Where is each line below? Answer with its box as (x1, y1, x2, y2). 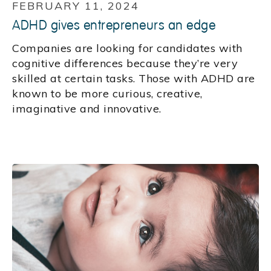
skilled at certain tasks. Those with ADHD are (12, 71, 255, 86)
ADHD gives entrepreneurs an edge (12, 17, 215, 34)
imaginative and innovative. (12, 102, 162, 116)
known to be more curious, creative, (12, 87, 203, 101)
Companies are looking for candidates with (12, 41, 243, 56)
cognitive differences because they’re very (12, 56, 238, 71)
